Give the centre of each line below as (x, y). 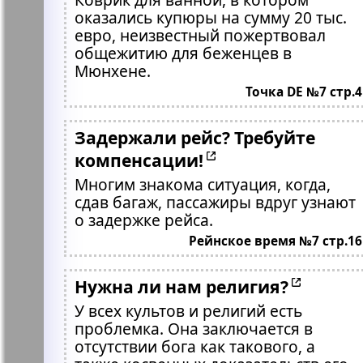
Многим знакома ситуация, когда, (202, 184)
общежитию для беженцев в (183, 53)
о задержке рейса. (143, 220)
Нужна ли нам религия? (181, 286)
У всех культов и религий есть (188, 311)
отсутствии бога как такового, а (194, 346)
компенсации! (139, 160)
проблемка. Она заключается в (193, 329)
